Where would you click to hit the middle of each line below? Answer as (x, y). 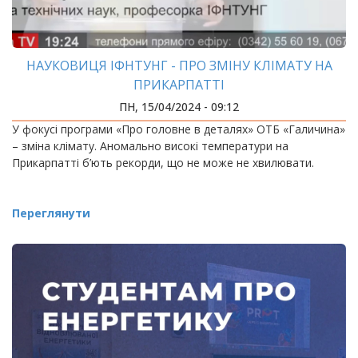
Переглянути (51, 213)
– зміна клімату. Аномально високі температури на (150, 146)
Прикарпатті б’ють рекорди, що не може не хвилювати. (163, 163)
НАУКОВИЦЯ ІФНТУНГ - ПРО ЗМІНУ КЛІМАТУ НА (179, 66)
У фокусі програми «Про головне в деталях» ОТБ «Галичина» (179, 129)
